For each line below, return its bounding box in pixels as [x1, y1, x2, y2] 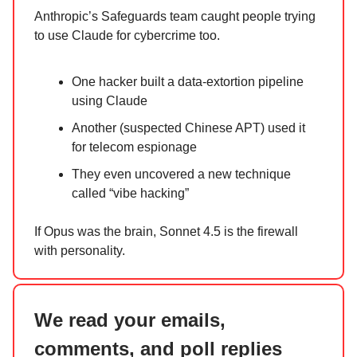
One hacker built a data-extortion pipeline [72, 74, 304, 88]
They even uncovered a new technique [72, 167, 291, 181]
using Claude [72, 93, 147, 108]
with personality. [34, 243, 125, 257]
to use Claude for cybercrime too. [34, 28, 220, 42]
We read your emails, [34, 308, 226, 331]
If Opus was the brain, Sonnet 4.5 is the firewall [34, 224, 298, 238]
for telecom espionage [72, 139, 197, 154]
